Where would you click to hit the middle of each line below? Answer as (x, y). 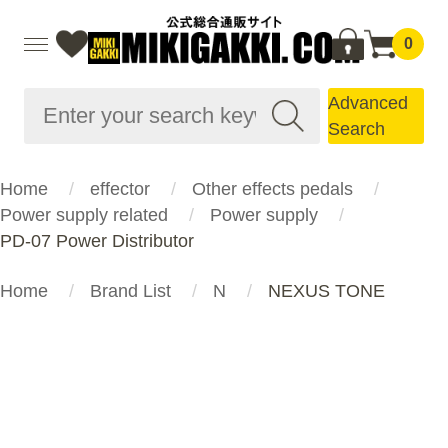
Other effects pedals (272, 189)
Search (356, 129)
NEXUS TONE (326, 291)
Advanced (368, 103)
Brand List (130, 291)
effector (120, 189)
